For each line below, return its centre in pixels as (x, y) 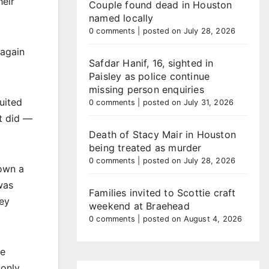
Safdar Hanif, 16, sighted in (151, 63)
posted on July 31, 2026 (188, 102)
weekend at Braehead (139, 206)
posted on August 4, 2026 (192, 219)
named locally (121, 18)
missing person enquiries (147, 89)
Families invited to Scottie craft (162, 193)
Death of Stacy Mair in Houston (162, 134)
